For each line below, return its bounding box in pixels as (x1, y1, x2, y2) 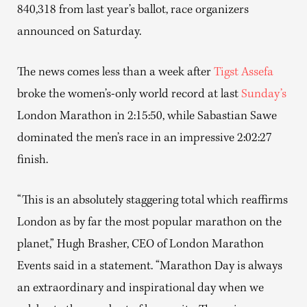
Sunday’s (241, 88, 286, 101)
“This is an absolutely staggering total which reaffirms (17, 194, 288, 208)
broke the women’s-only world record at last (17, 88, 241, 101)
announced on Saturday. (17, 25, 141, 39)
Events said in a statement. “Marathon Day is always (17, 260, 282, 273)
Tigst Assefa (214, 66, 273, 79)
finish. (17, 153, 48, 167)
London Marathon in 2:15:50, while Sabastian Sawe (17, 110, 277, 123)
